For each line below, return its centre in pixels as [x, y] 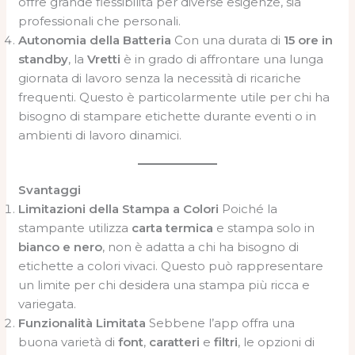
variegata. [48, 303]
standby [44, 59]
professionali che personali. [100, 21]
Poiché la [248, 208]
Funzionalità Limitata [82, 323]
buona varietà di [69, 342]
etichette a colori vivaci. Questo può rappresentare [171, 265]
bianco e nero [61, 246]
